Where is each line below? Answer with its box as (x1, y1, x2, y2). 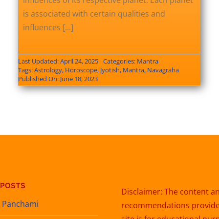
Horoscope (65, 66, 97, 75)
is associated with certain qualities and (22, 8, 165, 20)
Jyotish (100, 66, 120, 75)
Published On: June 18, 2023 (18, 74, 98, 84)
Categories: (103, 57, 137, 66)
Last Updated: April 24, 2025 (18, 57, 98, 66)
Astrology (34, 66, 62, 75)
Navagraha (147, 66, 179, 75)
